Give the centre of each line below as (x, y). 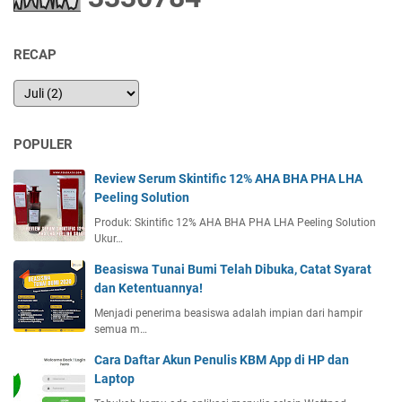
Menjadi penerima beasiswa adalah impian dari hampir (228, 313)
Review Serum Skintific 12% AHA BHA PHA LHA (228, 178)
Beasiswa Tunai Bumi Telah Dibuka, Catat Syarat (233, 269)
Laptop (114, 378)
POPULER (43, 144)
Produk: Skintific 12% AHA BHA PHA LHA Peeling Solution (235, 222)
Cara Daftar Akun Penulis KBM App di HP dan (222, 359)
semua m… (121, 329)
